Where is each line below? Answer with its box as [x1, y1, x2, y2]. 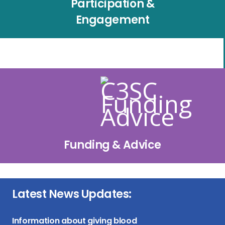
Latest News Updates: [12, 185, 132, 202]
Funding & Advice [64, 137, 161, 153]
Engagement [75, 12, 150, 28]
